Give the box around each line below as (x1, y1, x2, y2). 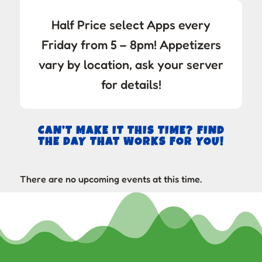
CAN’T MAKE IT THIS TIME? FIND (37, 126, 225, 138)
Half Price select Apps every (51, 17, 211, 33)
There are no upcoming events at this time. (19, 173, 202, 185)
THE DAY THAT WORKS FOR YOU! (38, 137, 224, 149)
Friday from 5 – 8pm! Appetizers (41, 37, 221, 53)
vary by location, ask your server (39, 57, 223, 73)
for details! (101, 77, 161, 92)
